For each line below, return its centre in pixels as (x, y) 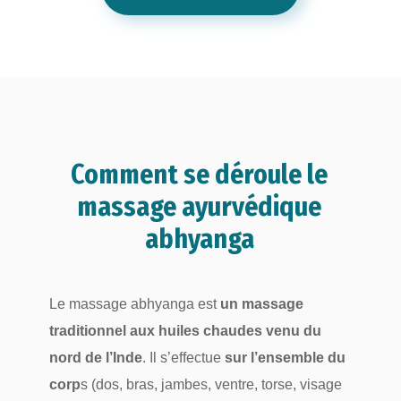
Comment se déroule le (200, 174)
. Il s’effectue (183, 357)
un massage (261, 303)
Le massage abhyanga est (134, 303)
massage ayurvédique (200, 206)
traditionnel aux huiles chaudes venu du (187, 330)
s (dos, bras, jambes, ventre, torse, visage (211, 384)
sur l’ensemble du (285, 357)
